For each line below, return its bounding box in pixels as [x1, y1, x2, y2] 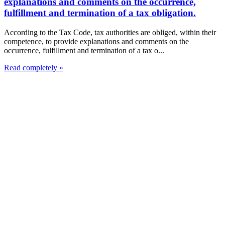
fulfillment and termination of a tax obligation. [4, 8, 196, 19]
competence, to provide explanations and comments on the [4, 37, 189, 46]
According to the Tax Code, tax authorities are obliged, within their [4, 28, 216, 37]
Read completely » [4, 63, 63, 72]
